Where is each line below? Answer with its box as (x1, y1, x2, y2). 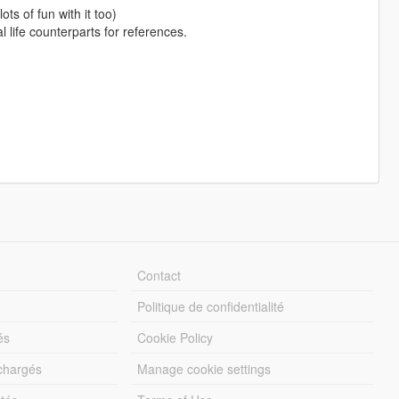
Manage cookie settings (137, 360, 272, 379)
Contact (137, 266, 182, 285)
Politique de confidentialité (137, 297, 285, 316)
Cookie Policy (137, 329, 214, 347)
